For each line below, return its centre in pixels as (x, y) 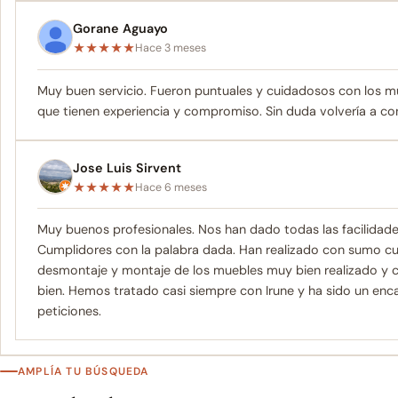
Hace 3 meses (171, 48)
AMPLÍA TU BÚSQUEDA (84, 372)
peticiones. (69, 311)
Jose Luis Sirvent (127, 167)
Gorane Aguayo (120, 28)
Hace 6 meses (171, 187)
